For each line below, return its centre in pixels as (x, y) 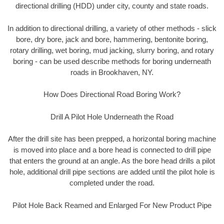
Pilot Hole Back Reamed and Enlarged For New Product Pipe (112, 205)
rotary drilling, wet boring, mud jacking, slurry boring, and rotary (112, 50)
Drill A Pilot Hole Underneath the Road (112, 116)
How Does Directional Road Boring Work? (112, 94)
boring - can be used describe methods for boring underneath (112, 61)
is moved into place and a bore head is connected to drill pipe (112, 150)
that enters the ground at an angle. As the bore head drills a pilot (112, 161)
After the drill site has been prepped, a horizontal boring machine (112, 139)
